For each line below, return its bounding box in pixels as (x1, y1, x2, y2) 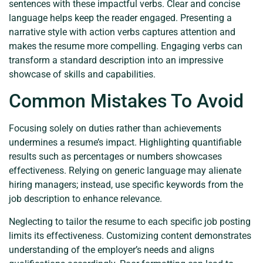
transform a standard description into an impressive (9, 54, 223, 66)
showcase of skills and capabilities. (9, 68, 156, 80)
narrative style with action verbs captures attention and (9, 26, 235, 38)
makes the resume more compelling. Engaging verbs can (9, 40, 242, 52)
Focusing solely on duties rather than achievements (9, 123, 221, 134)
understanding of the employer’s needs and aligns (9, 244, 214, 255)
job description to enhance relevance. (9, 193, 162, 205)
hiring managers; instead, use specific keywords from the (9, 179, 243, 191)
